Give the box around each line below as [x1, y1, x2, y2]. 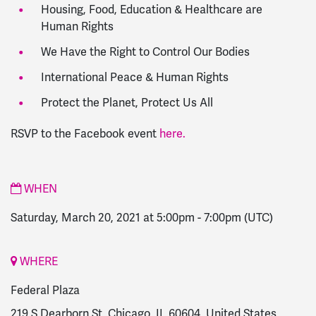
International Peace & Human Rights [40, 71, 229, 85]
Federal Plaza [11, 284, 80, 298]
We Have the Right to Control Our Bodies [40, 45, 250, 60]
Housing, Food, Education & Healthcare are [40, 2, 262, 17]
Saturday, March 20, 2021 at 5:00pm [11, 211, 195, 226]
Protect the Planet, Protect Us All [40, 96, 213, 111]
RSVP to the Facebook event [11, 127, 159, 142]
